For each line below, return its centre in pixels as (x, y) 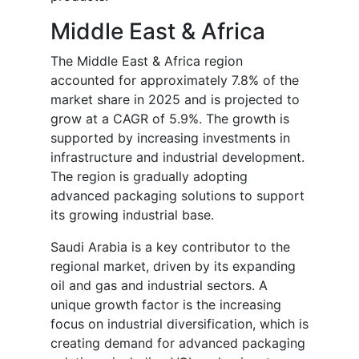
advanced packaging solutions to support (177, 196)
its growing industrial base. (132, 215)
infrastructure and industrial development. (177, 157)
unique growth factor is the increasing (166, 305)
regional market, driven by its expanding (173, 266)
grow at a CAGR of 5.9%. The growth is (170, 119)
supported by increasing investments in (170, 138)
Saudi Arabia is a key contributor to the (170, 247)
